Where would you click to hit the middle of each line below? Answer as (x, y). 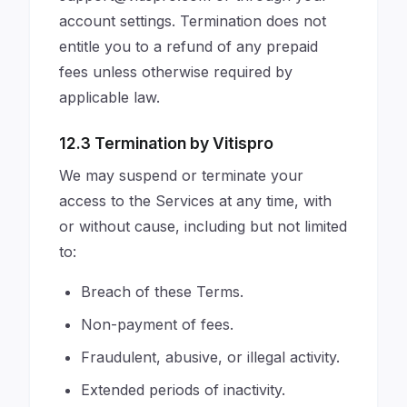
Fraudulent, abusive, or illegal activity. (210, 357)
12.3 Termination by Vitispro (166, 143)
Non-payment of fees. (157, 324)
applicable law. (109, 97)
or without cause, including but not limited (203, 226)
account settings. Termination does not (193, 21)
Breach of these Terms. (162, 292)
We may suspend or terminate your (181, 175)
